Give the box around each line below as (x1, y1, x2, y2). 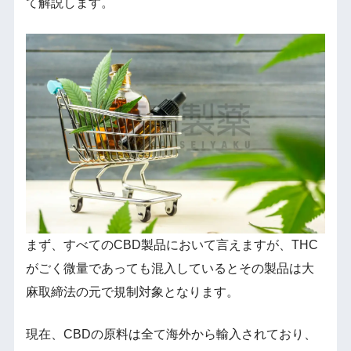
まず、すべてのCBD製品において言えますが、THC (25, 237, 318, 251)
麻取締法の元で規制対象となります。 (25, 284, 239, 299)
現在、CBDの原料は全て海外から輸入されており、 (25, 327, 317, 341)
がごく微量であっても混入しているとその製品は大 (25, 261, 314, 275)
